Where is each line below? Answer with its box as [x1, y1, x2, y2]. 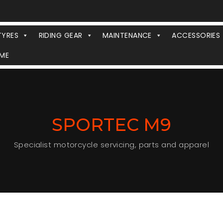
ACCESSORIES [172, 30, 221, 40]
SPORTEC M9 [51, 114, 172, 135]
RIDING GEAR [38, 30, 83, 40]
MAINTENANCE [102, 30, 152, 40]
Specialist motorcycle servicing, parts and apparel [13, 139, 210, 150]
